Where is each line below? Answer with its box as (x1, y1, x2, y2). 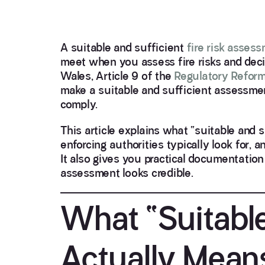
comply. (60, 98, 98, 111)
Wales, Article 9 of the (60, 69, 174, 83)
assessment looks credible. (60, 166, 193, 180)
